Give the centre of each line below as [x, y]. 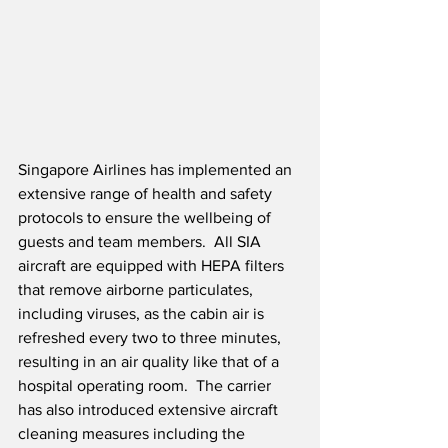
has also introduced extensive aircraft [150, 410]
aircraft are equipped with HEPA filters [153, 266]
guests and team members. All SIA [141, 242]
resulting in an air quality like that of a [150, 362]
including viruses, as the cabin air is [143, 314]
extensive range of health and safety [147, 194]
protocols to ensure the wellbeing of [146, 218]
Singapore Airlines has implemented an [157, 170]
